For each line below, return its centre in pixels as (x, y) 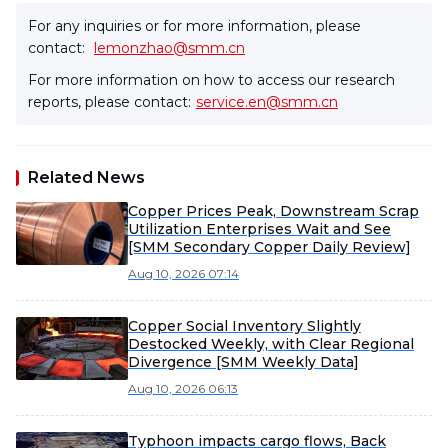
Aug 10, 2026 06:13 (183, 388)
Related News (86, 177)
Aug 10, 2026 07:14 (183, 273)
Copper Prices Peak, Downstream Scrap (273, 211)
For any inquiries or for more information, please (194, 26)
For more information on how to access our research (211, 80)
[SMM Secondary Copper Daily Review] (269, 247)
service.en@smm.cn (267, 102)
